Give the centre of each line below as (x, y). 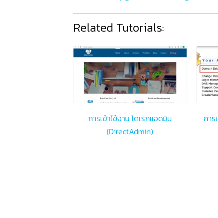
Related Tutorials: (118, 27)
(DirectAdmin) (130, 131)
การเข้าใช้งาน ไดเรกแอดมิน (130, 118)
